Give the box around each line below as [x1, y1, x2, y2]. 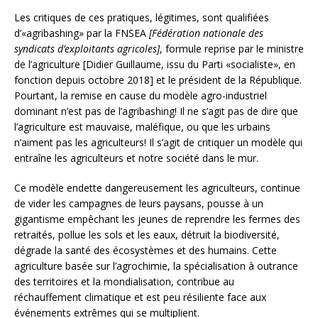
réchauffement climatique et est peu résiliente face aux [14, 290, 266, 305]
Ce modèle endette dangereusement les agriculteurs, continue [14, 181, 300, 195]
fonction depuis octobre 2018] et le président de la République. [14, 73, 302, 87]
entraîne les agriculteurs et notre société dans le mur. [14, 151, 258, 165]
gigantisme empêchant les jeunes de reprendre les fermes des [14, 212, 300, 226]
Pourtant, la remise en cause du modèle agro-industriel [14, 89, 267, 103]
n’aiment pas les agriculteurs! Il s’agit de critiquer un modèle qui [14, 136, 302, 150]
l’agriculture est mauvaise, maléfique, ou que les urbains [14, 120, 270, 134]
